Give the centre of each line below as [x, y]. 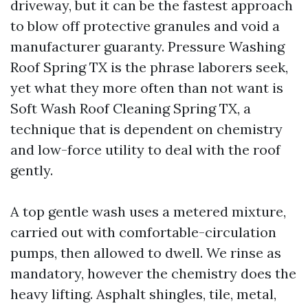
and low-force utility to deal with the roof [145, 150]
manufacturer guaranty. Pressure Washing [147, 46]
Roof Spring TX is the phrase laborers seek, [149, 67]
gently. [32, 170]
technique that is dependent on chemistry [146, 129]
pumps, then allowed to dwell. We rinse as [146, 253]
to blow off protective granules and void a [145, 26]
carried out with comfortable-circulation [143, 232]
